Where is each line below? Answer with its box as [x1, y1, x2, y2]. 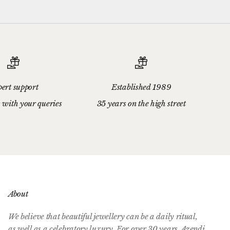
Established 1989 [111, 82, 171, 92]
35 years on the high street [97, 98, 186, 108]
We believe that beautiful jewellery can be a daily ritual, [8, 211, 198, 221]
